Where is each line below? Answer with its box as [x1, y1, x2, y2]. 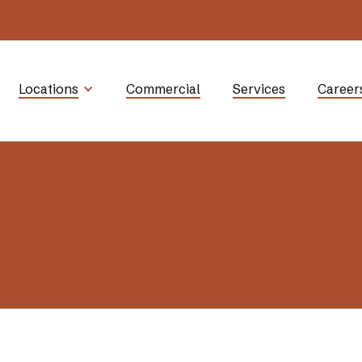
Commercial [125, 81, 200, 97]
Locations [18, 81, 78, 97]
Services [232, 81, 285, 97]
